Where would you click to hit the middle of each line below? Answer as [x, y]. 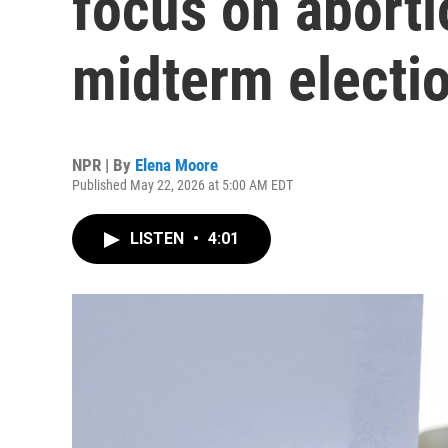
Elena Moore [176, 165]
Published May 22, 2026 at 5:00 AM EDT [182, 185]
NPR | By [103, 165]
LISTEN [159, 238]
